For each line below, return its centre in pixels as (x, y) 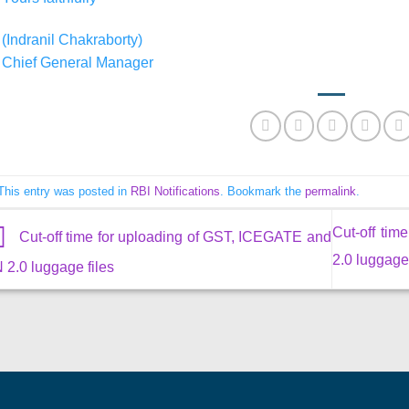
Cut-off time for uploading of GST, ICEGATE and (173, 236)
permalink (330, 191)
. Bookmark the (262, 191)
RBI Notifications (175, 191)
